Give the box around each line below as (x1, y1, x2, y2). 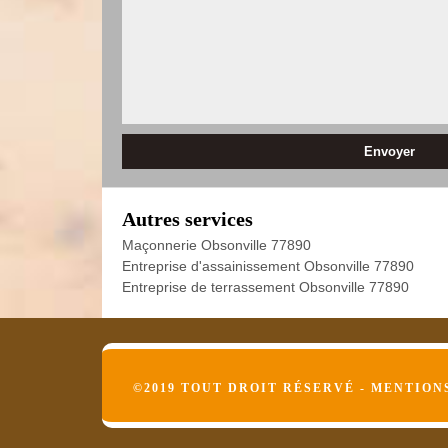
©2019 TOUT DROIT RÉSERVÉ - (132, 381, 371, 395)
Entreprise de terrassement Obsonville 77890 (122, 279, 409, 295)
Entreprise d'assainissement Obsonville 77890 (122, 258, 414, 274)
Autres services (122, 208, 253, 230)
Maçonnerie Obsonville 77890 (122, 237, 311, 253)
